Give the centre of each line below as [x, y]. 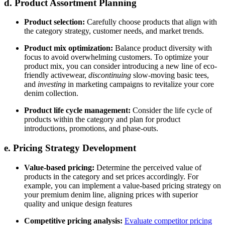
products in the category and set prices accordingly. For [111, 176]
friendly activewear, [56, 75]
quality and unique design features [79, 203]
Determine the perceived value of [148, 167]
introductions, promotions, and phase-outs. [92, 129]
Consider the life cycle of [172, 110]
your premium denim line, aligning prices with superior [111, 194]
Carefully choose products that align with [151, 22]
